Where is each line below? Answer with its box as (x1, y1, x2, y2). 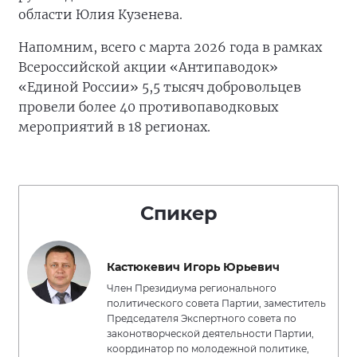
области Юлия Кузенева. (18, 6, 182, 23)
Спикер (139, 202, 218, 226)
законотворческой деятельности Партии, (107, 328, 314, 340)
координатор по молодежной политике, (107, 343, 309, 355)
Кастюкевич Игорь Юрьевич (107, 260, 280, 275)
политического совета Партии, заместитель (107, 297, 326, 310)
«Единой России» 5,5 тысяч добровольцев (18, 79, 301, 96)
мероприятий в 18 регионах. (18, 119, 210, 135)
